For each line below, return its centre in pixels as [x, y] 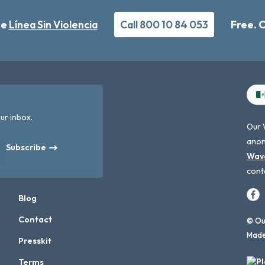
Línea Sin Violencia [53, 25]
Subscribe [26, 147]
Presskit [35, 241]
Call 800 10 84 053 [164, 25]
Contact [35, 219]
